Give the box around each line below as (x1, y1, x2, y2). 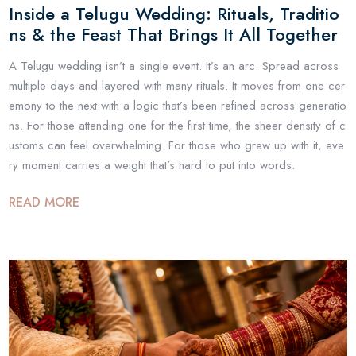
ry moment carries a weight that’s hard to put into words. (9, 156, 296, 174)
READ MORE (9, 193, 80, 212)
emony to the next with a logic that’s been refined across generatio (9, 96, 347, 114)
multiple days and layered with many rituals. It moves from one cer (9, 76, 346, 95)
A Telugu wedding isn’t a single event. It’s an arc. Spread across (9, 56, 339, 75)
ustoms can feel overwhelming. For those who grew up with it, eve (9, 136, 345, 154)
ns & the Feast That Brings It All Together (9, 21, 339, 47)
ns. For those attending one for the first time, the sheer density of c (9, 116, 346, 134)
